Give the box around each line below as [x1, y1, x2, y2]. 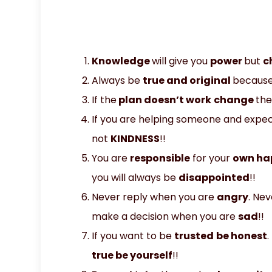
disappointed [178, 170, 250, 185]
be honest [216, 228, 268, 243]
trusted [174, 228, 214, 243]
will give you [152, 53, 211, 68]
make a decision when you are [92, 209, 239, 223]
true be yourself [92, 248, 173, 262]
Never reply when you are [92, 189, 217, 204]
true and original [143, 73, 233, 87]
